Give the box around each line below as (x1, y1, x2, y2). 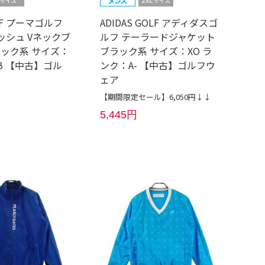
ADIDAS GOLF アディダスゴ (100, 15, 218, 30)
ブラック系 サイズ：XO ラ (100, 44, 212, 59)
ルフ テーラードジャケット (100, 30, 216, 44)
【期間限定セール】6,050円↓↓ (100, 91, 212, 103)
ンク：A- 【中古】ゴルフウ (100, 58, 216, 73)
